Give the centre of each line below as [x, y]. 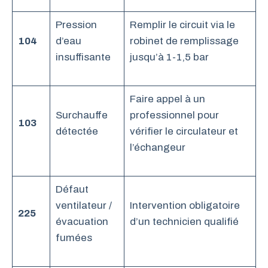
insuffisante [83, 57]
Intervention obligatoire [185, 205]
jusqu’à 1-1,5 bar [169, 57]
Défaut [72, 189]
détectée [77, 131]
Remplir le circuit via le [182, 25]
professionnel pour [174, 115]
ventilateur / [83, 205]
